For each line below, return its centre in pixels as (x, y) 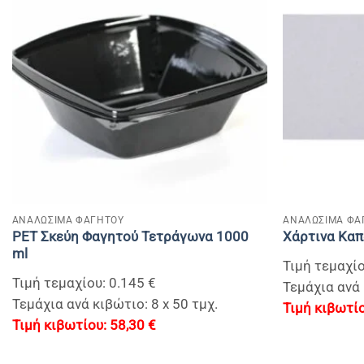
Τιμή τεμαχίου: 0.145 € (84, 283)
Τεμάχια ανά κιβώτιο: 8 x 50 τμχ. (115, 304)
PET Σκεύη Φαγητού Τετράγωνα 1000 (130, 236)
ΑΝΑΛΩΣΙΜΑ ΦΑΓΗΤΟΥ (68, 219)
